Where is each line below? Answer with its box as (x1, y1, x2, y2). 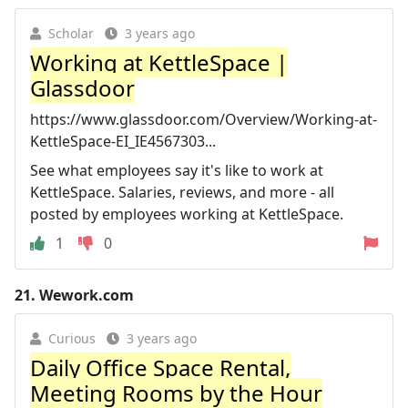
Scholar (48, 25, 94, 42)
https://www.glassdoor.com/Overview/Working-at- (30, 109, 377, 129)
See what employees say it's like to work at (30, 160, 323, 180)
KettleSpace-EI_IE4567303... (30, 131, 216, 151)
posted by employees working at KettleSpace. (30, 204, 343, 224)
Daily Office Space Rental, (30, 352, 291, 382)
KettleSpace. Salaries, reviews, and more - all (30, 182, 334, 202)
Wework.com (39, 285, 134, 305)
